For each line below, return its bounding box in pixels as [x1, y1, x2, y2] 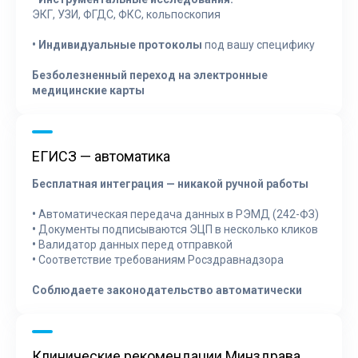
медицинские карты [32, 83, 145, 97]
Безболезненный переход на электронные [32, 68, 268, 82]
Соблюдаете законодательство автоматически [32, 283, 302, 296]
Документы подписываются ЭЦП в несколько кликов [36, 222, 318, 236]
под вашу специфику [202, 38, 315, 51]
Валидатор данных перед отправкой [36, 237, 233, 251]
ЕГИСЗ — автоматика [32, 147, 170, 165]
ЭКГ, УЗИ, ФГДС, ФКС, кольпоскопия [32, 7, 221, 21]
